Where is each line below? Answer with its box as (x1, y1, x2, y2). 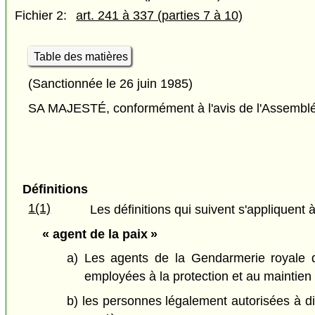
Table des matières (33, 50, 128, 63)
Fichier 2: (15, 8, 67, 23)
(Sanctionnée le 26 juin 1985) (28, 76, 193, 91)
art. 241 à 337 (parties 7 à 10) (76, 8, 243, 23)
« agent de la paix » (41, 226, 157, 241)
